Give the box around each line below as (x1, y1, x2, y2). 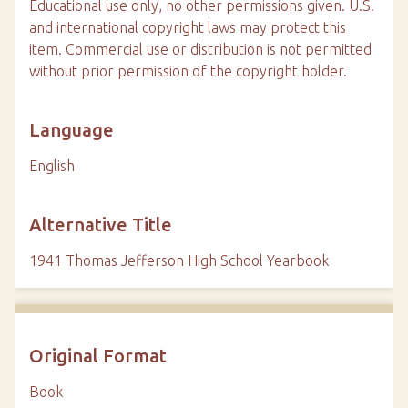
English (29, 157, 75, 174)
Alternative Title (29, 213, 172, 235)
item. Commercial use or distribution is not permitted (29, 40, 372, 57)
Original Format (29, 344, 167, 366)
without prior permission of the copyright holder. (29, 62, 347, 79)
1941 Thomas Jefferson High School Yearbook (29, 251, 329, 269)
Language (29, 118, 114, 140)
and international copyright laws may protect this (29, 18, 346, 36)
